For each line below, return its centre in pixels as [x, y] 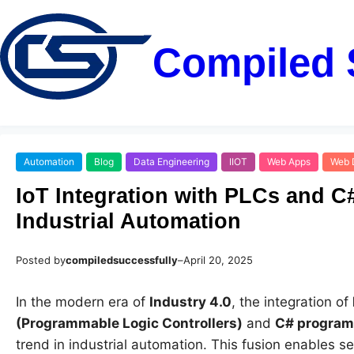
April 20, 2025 [218, 260]
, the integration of [292, 302]
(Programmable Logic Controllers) [129, 324]
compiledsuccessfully [122, 260]
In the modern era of [83, 302]
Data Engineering [171, 162]
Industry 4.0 [190, 302]
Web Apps [289, 162]
